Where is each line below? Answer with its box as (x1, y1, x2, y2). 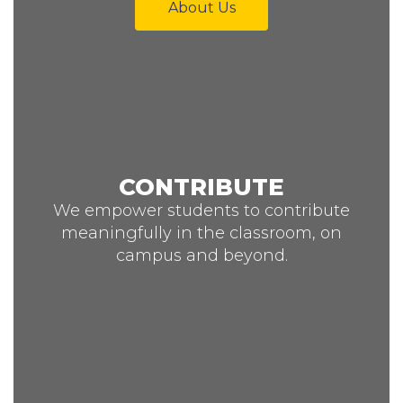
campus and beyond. (115, 245, 288, 265)
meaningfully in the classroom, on (61, 222, 342, 243)
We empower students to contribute (53, 200, 350, 220)
